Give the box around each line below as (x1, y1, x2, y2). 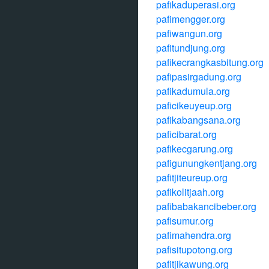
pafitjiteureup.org (156, 171, 228, 184)
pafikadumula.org (156, 84, 230, 98)
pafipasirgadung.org (156, 70, 241, 83)
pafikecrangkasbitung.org (156, 55, 264, 69)
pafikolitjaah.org (156, 185, 224, 199)
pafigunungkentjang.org (156, 156, 257, 170)
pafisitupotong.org (156, 243, 232, 256)
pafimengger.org (156, 12, 225, 26)
